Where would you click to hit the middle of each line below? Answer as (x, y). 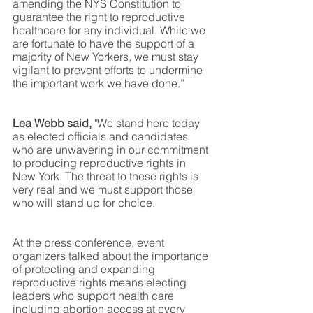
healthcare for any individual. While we (110, 30)
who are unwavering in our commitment (112, 149)
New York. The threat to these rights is (107, 176)
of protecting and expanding (85, 269)
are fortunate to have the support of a (105, 43)
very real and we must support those (104, 189)
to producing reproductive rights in (101, 162)
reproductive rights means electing (101, 282)
